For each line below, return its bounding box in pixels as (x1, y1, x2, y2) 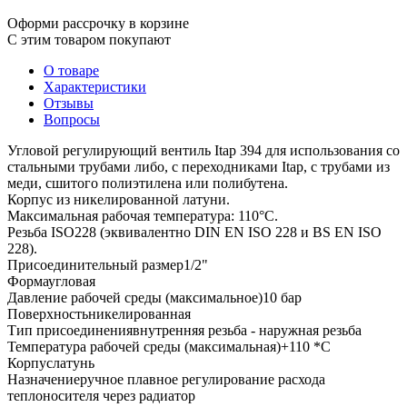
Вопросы (44, 111, 100, 127)
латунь (53, 354, 94, 371)
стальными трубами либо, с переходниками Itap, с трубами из (7, 158, 390, 174)
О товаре (44, 62, 99, 78)
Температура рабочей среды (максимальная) (7, 338, 281, 354)
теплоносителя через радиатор (7, 387, 195, 403)
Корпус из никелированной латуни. (7, 191, 230, 207)
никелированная (88, 305, 191, 322)
